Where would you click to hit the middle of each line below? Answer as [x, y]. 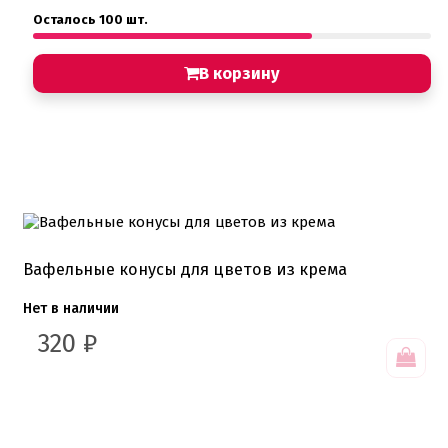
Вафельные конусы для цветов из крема [185, 269]
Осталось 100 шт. [90, 19]
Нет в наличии [71, 308]
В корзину [239, 73]
